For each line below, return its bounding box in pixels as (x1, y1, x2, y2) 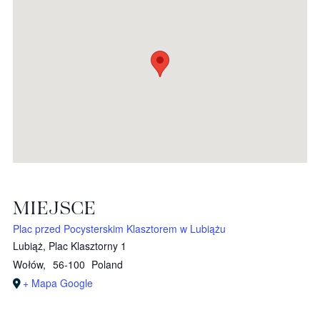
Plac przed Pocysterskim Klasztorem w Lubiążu (13, 221, 226, 236)
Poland (91, 257, 124, 271)
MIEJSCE (13, 196, 96, 220)
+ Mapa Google (23, 276, 93, 290)
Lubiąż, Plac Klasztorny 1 (13, 239, 126, 253)
